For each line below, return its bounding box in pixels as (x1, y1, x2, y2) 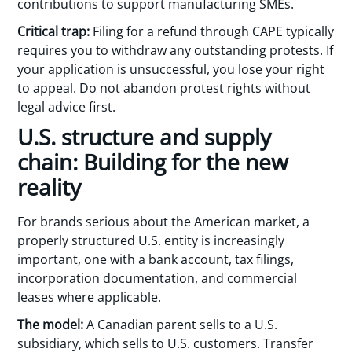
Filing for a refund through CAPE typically (90, 22, 335, 40)
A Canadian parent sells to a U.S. (83, 315, 278, 333)
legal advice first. (17, 97, 116, 115)
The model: (17, 315, 84, 333)
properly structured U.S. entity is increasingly (17, 232, 285, 250)
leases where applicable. (17, 288, 162, 306)
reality (17, 172, 82, 203)
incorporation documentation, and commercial (17, 269, 298, 288)
